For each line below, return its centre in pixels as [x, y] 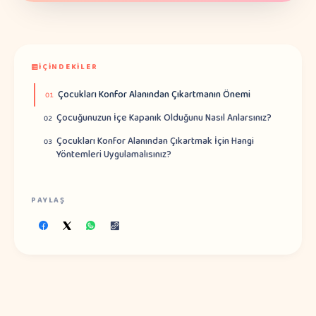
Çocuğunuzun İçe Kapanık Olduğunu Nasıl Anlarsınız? [164, 118]
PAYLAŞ [48, 200]
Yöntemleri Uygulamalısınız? [114, 154]
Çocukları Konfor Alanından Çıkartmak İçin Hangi [155, 141]
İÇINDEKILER [68, 67]
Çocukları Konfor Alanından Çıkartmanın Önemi [154, 95]
